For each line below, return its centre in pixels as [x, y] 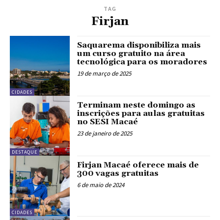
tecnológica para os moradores [142, 62]
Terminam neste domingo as [137, 105]
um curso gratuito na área [131, 53]
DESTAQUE [25, 152]
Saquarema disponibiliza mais [139, 45]
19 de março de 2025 [104, 73]
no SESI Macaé [108, 122]
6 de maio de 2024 [101, 185]
